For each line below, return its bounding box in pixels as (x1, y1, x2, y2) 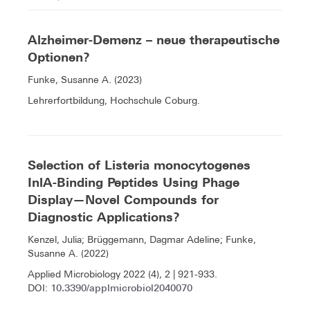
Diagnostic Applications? (28, 210, 180, 225)
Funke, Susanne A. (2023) (28, 74, 142, 86)
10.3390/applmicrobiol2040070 (51, 282, 192, 294)
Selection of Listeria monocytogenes (28, 158, 250, 173)
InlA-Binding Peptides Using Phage (28, 175, 239, 190)
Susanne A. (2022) (28, 248, 109, 259)
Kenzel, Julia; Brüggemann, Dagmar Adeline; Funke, (28, 234, 256, 246)
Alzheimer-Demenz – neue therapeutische (28, 33, 280, 48)
